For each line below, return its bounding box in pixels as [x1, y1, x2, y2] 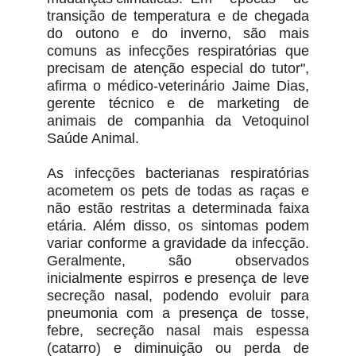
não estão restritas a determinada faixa [46, 200, 310, 217]
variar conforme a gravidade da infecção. [46, 235, 310, 252]
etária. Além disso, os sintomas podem [46, 218, 310, 234]
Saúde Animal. [46, 130, 139, 147]
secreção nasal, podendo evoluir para [46, 288, 310, 304]
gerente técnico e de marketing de [46, 95, 310, 112]
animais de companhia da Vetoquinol [46, 113, 310, 130]
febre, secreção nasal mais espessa [46, 323, 310, 339]
